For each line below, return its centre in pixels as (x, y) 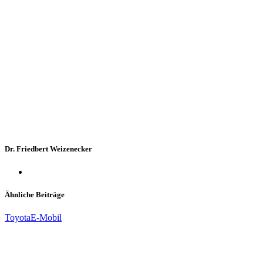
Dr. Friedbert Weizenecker (48, 149)
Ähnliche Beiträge (35, 194)
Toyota (18, 218)
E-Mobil (46, 218)
